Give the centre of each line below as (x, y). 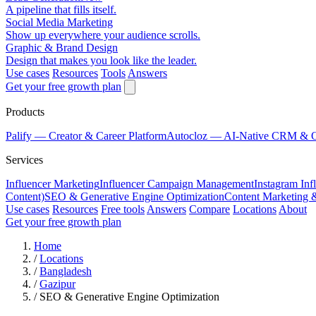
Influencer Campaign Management (177, 184)
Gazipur (57, 284)
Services (24, 160)
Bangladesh (66, 271)
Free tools (123, 209)
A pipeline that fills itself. (61, 10)
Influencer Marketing (53, 184)
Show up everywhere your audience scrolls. (103, 35)
